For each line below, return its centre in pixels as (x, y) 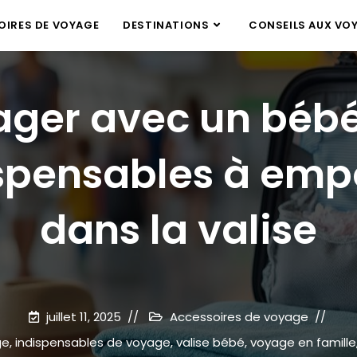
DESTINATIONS (166, 25)
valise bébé (210, 342)
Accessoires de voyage (239, 317)
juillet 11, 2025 (84, 317)
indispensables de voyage (92, 342)
